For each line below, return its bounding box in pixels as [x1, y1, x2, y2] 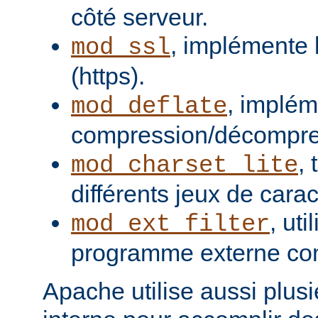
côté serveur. [71, 3, 208, 31]
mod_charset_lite [71, 151, 298, 179]
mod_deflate [71, 92, 227, 120]
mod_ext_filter [71, 210, 270, 238]
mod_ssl [71, 33, 170, 61]
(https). [71, 62, 145, 89]
